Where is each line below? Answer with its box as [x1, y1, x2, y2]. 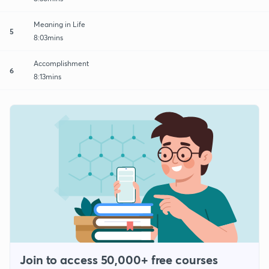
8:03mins [34, 32, 63, 42]
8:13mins [34, 71, 61, 81]
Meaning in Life [34, 19, 85, 29]
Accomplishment [34, 58, 89, 68]
